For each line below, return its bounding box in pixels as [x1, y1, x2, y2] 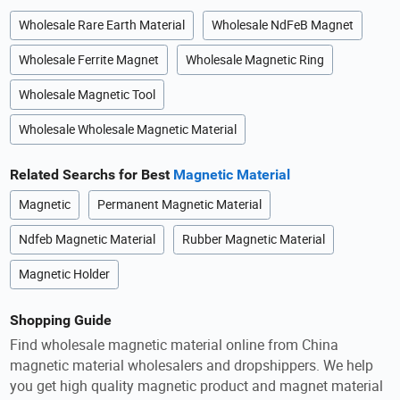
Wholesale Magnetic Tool [19, 87, 156, 104]
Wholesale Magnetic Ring [186, 52, 325, 69]
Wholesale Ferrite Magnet [19, 52, 160, 69]
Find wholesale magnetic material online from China [10, 335, 339, 355]
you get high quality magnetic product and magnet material [10, 376, 384, 396]
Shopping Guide [10, 311, 112, 329]
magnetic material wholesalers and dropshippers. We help [10, 355, 374, 376]
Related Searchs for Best [10, 166, 174, 184]
